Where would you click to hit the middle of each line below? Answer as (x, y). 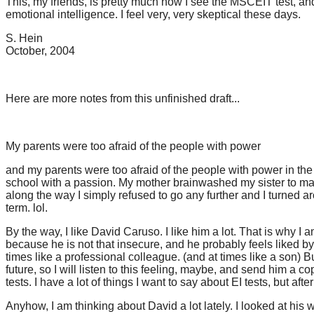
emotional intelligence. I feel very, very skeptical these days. (153, 14)
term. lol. (27, 208)
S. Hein (24, 38)
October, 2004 (40, 51)
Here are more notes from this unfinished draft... (123, 98)
